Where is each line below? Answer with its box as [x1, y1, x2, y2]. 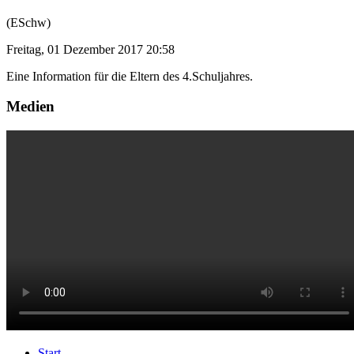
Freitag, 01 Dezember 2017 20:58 [6, 42, 175, 56]
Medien [6, 98, 55, 115]
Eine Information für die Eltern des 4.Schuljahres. [6, 69, 253, 83]
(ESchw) [6, 15, 51, 29]
